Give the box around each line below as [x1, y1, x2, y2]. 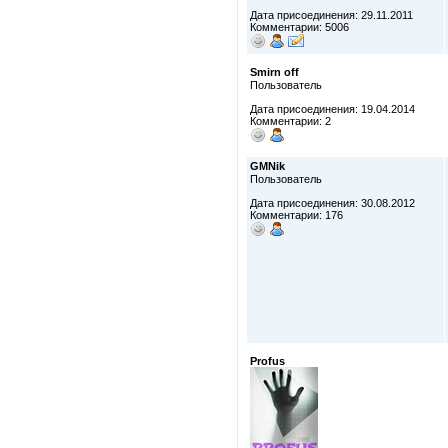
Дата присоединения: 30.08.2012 [250, 197, 415, 209]
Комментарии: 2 [250, 115, 331, 127]
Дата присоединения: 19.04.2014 [250, 103, 415, 115]
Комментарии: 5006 [250, 21, 349, 33]
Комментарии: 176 [250, 209, 343, 221]
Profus [250, 355, 285, 367]
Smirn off [250, 66, 299, 78]
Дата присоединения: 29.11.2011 [250, 9, 413, 21]
